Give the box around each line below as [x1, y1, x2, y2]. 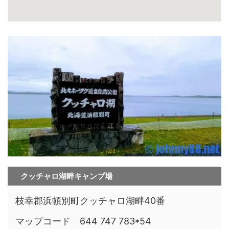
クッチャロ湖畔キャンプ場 [20, 171, 112, 181]
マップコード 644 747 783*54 [15, 215, 151, 226]
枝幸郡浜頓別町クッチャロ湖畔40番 [15, 195, 165, 206]
